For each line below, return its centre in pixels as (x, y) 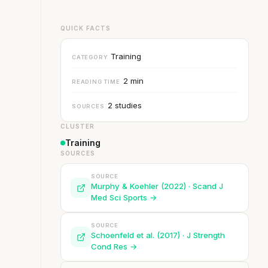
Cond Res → (114, 246)
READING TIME (96, 82)
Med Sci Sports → (124, 197)
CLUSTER (77, 126)
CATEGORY (90, 57)
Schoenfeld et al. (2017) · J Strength (158, 235)
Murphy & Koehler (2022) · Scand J (157, 186)
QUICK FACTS (86, 28)
